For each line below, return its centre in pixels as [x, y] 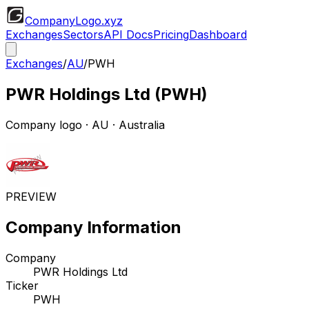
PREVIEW [31, 196]
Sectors [83, 34]
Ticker [22, 285]
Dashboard [218, 34]
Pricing [171, 34]
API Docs [128, 34]
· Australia [137, 124]
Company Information [93, 227]
